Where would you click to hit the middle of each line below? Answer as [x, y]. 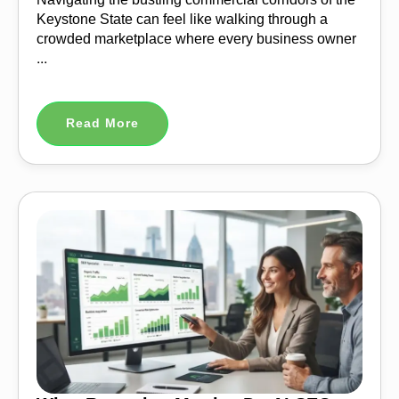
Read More [102, 124]
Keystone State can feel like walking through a [182, 20]
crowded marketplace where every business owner [196, 39]
